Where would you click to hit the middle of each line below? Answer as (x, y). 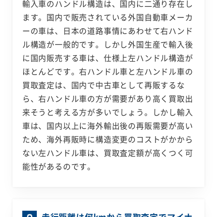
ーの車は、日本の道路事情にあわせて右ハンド (108, 31)
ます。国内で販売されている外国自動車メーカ (108, 17)
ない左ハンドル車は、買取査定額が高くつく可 (108, 153)
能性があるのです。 (59, 166)
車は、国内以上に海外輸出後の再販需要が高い (108, 126)
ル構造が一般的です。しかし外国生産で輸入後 (108, 44)
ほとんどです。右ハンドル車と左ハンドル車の (108, 71)
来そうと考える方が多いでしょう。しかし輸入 (108, 112)
